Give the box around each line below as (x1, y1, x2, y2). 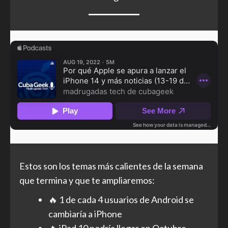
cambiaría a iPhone (48, 208, 122, 219)
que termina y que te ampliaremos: (19, 174, 155, 186)
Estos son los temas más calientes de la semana (19, 160, 203, 172)
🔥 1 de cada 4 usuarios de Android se (48, 193, 194, 205)
